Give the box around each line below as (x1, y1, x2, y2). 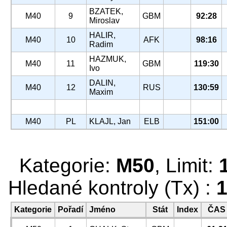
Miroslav (89, 16, 120, 25)
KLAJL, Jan (89, 117, 131, 126)
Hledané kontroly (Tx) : (8, 177, 216, 199)
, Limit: (155, 155, 219, 176)
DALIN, (89, 79, 116, 87)
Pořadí (58, 205, 83, 214)
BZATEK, (89, 7, 123, 16)
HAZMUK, (89, 55, 126, 63)
